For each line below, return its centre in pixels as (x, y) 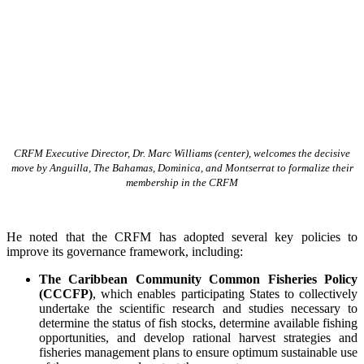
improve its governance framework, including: (125, 251)
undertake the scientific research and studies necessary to (198, 308)
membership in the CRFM (182, 182)
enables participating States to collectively (248, 294)
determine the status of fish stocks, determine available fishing (198, 323)
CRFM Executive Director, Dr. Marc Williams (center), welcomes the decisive (182, 153)
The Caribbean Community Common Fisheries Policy (198, 279)
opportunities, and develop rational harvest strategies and (198, 338)
